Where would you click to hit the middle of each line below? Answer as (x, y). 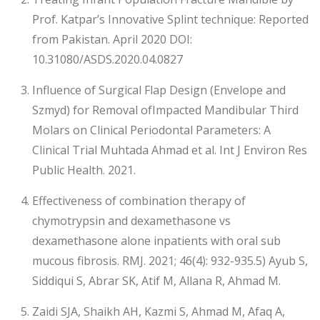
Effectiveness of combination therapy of (139, 200)
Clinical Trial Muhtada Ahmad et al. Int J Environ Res (169, 150)
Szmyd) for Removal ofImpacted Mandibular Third (165, 110)
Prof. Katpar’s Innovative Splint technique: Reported (170, 19)
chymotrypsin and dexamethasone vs (131, 220)
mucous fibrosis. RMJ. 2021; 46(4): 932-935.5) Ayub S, (170, 260)
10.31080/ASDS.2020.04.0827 (107, 59)
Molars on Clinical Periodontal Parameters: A (151, 130)
